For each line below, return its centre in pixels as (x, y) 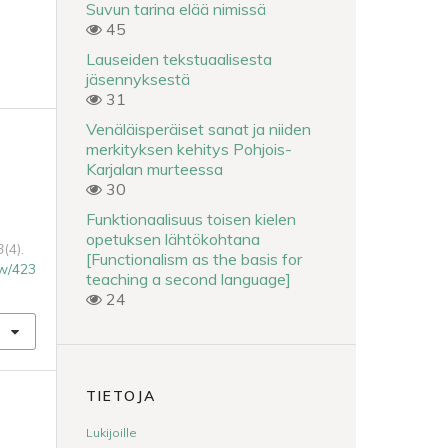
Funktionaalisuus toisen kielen (191, 218)
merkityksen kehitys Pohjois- (189, 148)
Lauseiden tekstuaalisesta (179, 58)
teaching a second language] (188, 278)
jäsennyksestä (138, 78)
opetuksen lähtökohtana (173, 238)
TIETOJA (121, 396)
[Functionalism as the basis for (194, 258)
